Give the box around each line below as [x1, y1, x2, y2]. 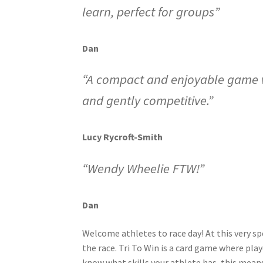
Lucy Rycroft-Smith [82, 131, 163, 143]
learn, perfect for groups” [82, 3, 220, 20]
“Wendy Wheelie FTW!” [82, 160, 205, 177]
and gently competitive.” [82, 92, 214, 109]
